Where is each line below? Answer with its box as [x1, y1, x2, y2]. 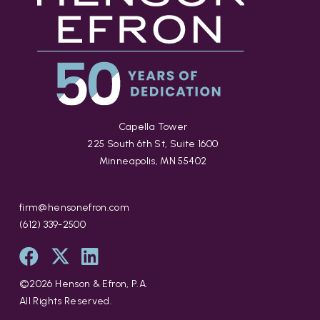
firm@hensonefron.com [19, 201, 130, 214]
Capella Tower [118, 121, 188, 134]
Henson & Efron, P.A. [52, 277, 149, 290]
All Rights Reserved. [19, 294, 113, 307]
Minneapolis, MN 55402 [99, 155, 207, 168]
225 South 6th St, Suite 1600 [87, 138, 219, 151]
